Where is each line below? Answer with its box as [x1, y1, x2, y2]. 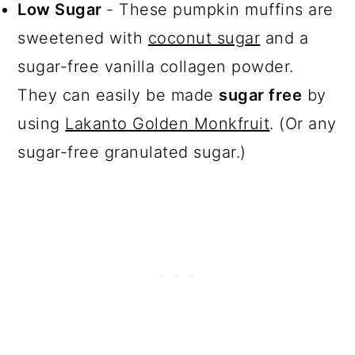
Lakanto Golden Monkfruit [65, 113, 270, 133]
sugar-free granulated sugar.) [17, 142, 246, 162]
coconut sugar [147, 28, 261, 48]
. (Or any [269, 113, 337, 133]
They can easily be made [17, 85, 219, 105]
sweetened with [17, 28, 148, 48]
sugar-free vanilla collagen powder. [17, 56, 294, 76]
